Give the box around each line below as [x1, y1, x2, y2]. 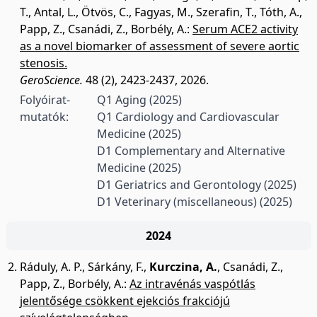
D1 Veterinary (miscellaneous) [97, 194, 260, 209]
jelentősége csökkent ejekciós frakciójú [20, 293, 230, 309]
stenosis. [20, 55, 67, 71]
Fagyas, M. [134, 4, 190, 20]
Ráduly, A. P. [20, 259, 82, 275]
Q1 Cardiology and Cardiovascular [97, 109, 280, 125]
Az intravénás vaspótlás [129, 276, 255, 292]
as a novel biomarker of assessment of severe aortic [20, 38, 299, 54]
